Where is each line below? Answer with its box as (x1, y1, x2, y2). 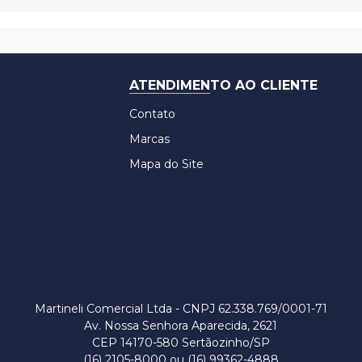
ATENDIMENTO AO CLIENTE (129, 78, 318, 93)
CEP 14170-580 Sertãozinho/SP (91, 335, 270, 350)
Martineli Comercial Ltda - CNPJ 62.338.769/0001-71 (34, 301, 327, 316)
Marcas (129, 132, 170, 146)
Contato (129, 107, 175, 121)
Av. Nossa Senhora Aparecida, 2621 (84, 318, 278, 333)
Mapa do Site (129, 157, 204, 171)
